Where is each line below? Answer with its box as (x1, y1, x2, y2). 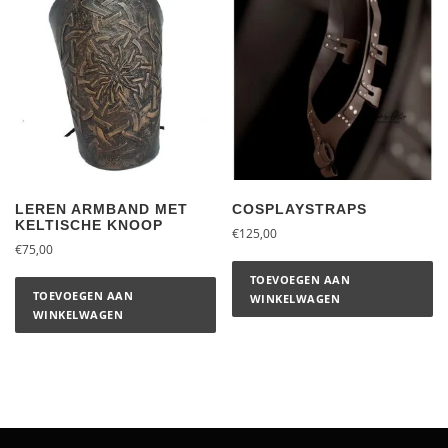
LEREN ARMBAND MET (15, 200, 188, 217)
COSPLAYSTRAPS (232, 200, 368, 217)
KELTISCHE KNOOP (15, 216, 163, 233)
